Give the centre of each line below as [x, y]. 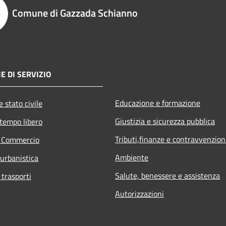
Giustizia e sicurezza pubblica [165, 121]
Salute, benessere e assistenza [167, 175]
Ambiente [132, 157]
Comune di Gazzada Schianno [75, 13]
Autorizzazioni [139, 193]
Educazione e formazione [158, 103]
